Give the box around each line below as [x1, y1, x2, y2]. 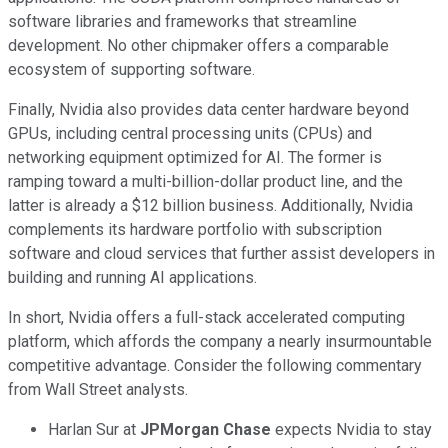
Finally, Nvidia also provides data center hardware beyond [8, 99, 409, 119]
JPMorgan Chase [140, 419, 271, 439]
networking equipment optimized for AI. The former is [8, 147, 382, 167]
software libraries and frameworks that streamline [8, 11, 357, 31]
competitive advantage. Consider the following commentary [8, 355, 422, 375]
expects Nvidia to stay [271, 419, 432, 439]
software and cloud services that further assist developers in [8, 243, 435, 263]
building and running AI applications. [8, 267, 257, 287]
